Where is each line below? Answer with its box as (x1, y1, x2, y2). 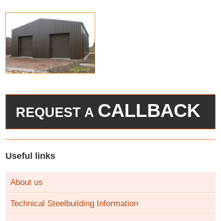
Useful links (5, 150, 56, 161)
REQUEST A (16, 105, 98, 120)
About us (10, 178, 43, 187)
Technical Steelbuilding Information (10, 199, 139, 209)
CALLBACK (98, 100, 201, 121)
